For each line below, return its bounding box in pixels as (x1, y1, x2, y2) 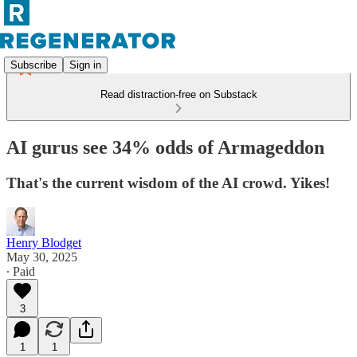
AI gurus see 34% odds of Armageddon (6, 136, 324, 158)
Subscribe (10, 58, 57, 71)
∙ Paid (6, 264, 35, 278)
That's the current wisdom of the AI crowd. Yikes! (6, 174, 330, 191)
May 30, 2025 (6, 249, 77, 264)
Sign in (69, 58, 101, 71)
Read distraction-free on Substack (100, 88, 257, 100)
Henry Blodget (6, 235, 81, 249)
